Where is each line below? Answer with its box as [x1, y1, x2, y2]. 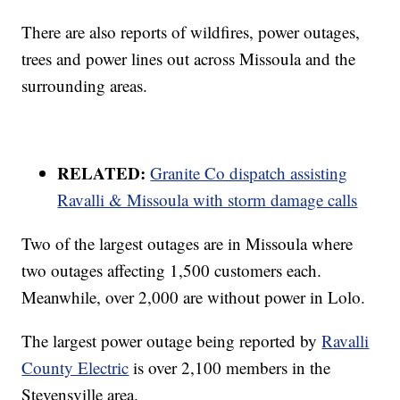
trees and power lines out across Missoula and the [21, 47, 356, 71]
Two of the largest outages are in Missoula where [21, 232, 354, 255]
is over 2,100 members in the [129, 356, 331, 379]
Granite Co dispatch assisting [150, 162, 348, 185]
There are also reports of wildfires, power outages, [21, 21, 361, 44]
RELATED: [57, 161, 146, 186]
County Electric [21, 356, 129, 379]
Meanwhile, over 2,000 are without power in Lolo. [21, 286, 366, 309]
